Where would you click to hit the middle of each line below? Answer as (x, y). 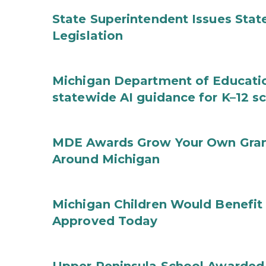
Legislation (88, 36)
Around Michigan (106, 159)
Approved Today (105, 221)
